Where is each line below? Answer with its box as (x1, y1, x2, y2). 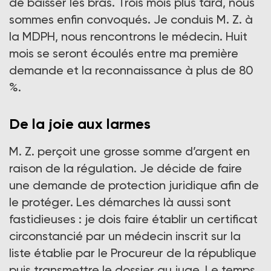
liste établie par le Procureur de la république (9, 246, 256, 261)
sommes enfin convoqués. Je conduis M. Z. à (9, 12, 253, 27)
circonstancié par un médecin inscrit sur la (9, 229, 241, 244)
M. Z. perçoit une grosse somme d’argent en (9, 144, 250, 159)
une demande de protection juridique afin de (9, 178, 259, 193)
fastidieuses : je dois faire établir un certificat (9, 212, 258, 227)
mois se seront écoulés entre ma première (9, 46, 238, 61)
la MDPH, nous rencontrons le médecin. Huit (9, 29, 247, 44)
